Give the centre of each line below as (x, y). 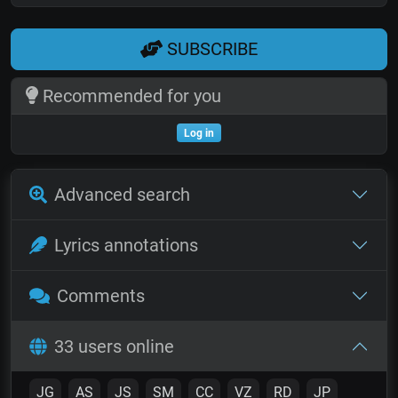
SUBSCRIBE (210, 49)
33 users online (114, 346)
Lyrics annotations (126, 245)
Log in (199, 133)
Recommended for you (129, 96)
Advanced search (122, 194)
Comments (100, 295)
